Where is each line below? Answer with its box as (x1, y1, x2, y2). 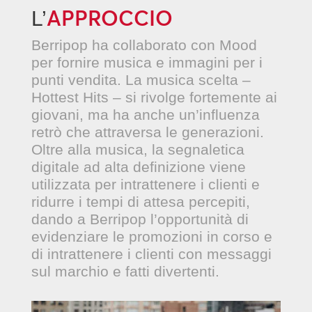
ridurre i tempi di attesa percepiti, (31, 194, 250, 210)
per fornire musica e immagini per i (31, 54, 263, 70)
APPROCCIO (46, 6, 173, 31)
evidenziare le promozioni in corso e (31, 228, 272, 244)
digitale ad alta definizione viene (31, 159, 246, 175)
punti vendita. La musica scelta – (31, 72, 251, 88)
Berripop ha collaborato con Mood (31, 37, 257, 53)
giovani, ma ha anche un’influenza (31, 107, 260, 123)
